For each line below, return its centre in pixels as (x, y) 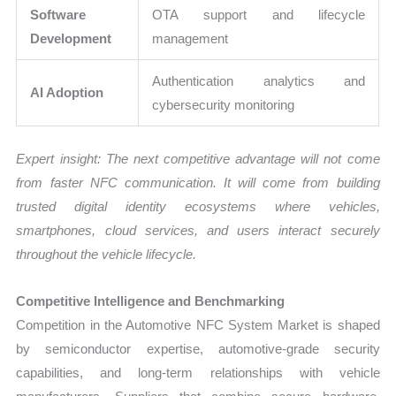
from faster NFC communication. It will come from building (198, 182)
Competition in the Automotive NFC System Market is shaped (198, 325)
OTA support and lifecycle (259, 15)
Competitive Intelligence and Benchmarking (151, 301)
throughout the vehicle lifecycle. (107, 254)
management (190, 39)
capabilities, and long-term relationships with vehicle (198, 373)
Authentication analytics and (259, 81)
